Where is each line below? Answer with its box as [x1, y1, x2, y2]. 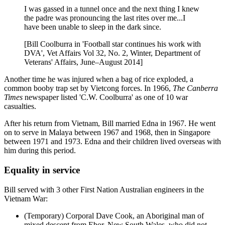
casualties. [4, 102, 36, 111]
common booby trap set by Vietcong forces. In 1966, [4, 84, 173, 93]
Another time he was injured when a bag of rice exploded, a [4, 75, 193, 84]
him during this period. [4, 146, 76, 155]
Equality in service [4, 164, 80, 175]
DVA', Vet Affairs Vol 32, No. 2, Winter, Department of [24, 49, 200, 58]
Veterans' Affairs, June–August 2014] [24, 58, 143, 67]
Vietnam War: [4, 194, 48, 203]
